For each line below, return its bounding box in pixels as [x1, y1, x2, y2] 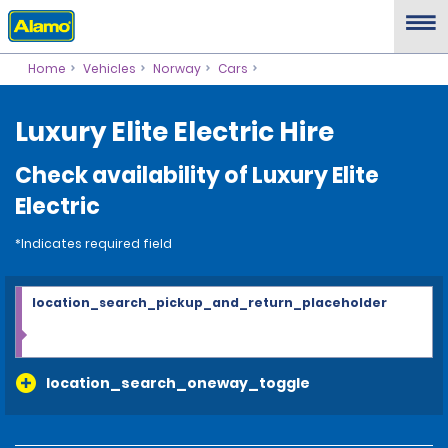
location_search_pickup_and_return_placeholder [32, 294, 387, 311]
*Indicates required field [15, 235, 172, 252]
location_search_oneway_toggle [46, 373, 310, 393]
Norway [152, 60, 201, 77]
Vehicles [82, 60, 136, 77]
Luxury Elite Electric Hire [15, 114, 334, 150]
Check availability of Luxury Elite [15, 160, 379, 191]
